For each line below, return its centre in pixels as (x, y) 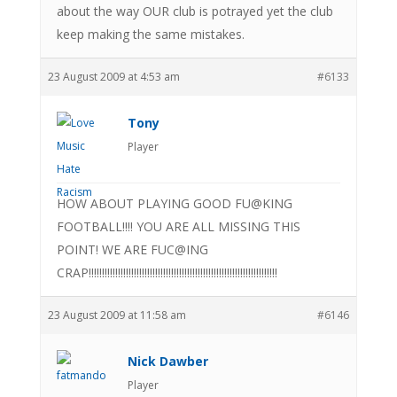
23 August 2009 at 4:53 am (113, 76)
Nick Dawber (167, 361)
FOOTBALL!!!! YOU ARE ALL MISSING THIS (178, 226)
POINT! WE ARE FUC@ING (132, 249)
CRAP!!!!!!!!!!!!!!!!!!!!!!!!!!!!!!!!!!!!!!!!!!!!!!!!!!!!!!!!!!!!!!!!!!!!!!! (167, 272)
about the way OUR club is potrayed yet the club (195, 11)
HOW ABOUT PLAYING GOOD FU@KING (174, 203)
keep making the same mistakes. (150, 34)
